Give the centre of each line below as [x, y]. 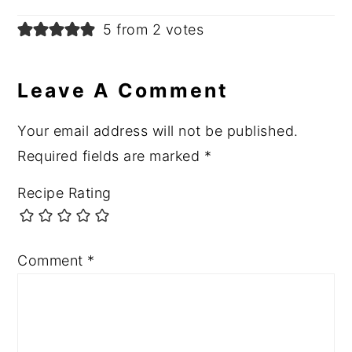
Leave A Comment [123, 91]
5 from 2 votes [154, 30]
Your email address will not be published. [158, 131]
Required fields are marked [111, 156]
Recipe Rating [64, 193]
